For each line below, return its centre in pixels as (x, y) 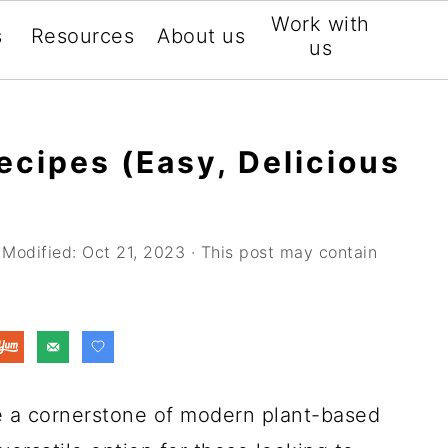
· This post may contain (281, 252)
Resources (82, 36)
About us (201, 36)
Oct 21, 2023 (133, 252)
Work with (320, 24)
